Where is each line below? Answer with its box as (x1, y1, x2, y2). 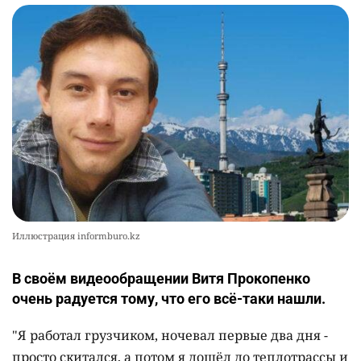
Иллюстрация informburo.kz (12, 230, 140, 243)
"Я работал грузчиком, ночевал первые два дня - (12, 326, 328, 345)
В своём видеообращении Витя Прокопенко (12, 270, 310, 288)
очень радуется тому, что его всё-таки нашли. (12, 290, 326, 308)
